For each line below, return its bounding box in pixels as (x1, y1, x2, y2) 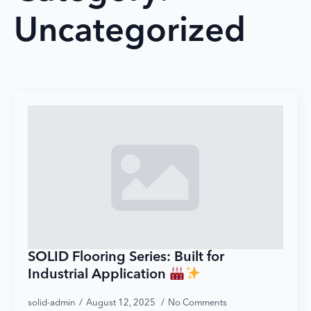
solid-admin (28, 298, 76, 308)
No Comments (168, 298, 227, 308)
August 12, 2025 (86, 298, 158, 308)
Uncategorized (14, 15, 246, 49)
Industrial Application (28, 267, 169, 282)
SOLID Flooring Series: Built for (28, 250, 224, 264)
